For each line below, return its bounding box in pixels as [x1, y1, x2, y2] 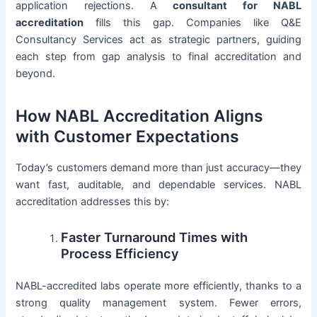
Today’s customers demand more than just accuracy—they [16, 161, 301, 174]
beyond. [16, 67, 56, 80]
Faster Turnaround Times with [61, 229, 248, 246]
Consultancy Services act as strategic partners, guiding [16, 33, 301, 46]
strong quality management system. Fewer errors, [16, 296, 301, 310]
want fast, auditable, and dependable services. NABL [16, 178, 301, 191]
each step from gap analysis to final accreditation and [16, 50, 301, 63]
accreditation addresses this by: [16, 195, 170, 208]
